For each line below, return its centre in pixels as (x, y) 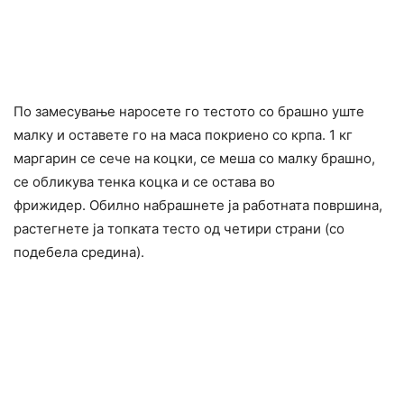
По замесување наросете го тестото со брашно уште (189, 111)
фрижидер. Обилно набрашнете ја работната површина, (198, 205)
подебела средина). (79, 252)
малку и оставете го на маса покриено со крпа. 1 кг (183, 134)
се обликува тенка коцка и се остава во (144, 181)
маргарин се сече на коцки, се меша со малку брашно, (194, 158)
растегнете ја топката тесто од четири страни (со (179, 228)
